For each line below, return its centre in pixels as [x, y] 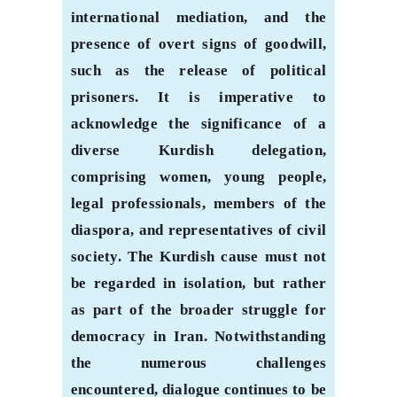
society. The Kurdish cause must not [198, 257]
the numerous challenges [198, 363]
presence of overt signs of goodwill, [198, 44]
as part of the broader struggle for [198, 310]
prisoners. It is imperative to [198, 97]
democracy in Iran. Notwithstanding [198, 337]
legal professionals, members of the [198, 204]
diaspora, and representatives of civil [198, 230]
